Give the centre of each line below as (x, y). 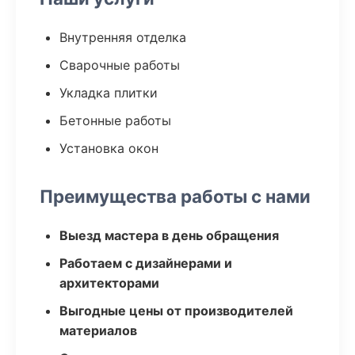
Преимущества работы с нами (175, 196)
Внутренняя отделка (123, 37)
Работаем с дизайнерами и (146, 263)
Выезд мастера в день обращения (169, 235)
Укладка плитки (109, 93)
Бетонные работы (115, 120)
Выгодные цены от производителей (176, 311)
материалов (98, 330)
